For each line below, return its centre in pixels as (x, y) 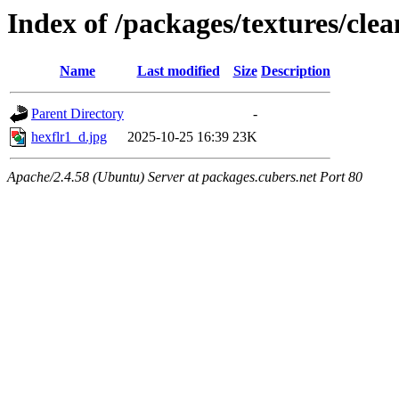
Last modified (178, 71)
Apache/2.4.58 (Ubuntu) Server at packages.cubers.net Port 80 (185, 177)
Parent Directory (77, 114)
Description (296, 71)
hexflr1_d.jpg (69, 137)
